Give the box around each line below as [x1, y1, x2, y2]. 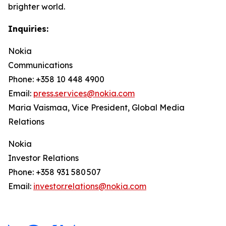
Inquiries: [8, 24, 48, 34]
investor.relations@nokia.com [33, 181, 146, 191]
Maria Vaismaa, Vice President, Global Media [8, 102, 185, 112]
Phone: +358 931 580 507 [8, 167, 103, 177]
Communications [8, 60, 73, 70]
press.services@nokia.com [33, 88, 135, 98]
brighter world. [8, 2, 65, 12]
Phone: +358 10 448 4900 [8, 74, 104, 84]
